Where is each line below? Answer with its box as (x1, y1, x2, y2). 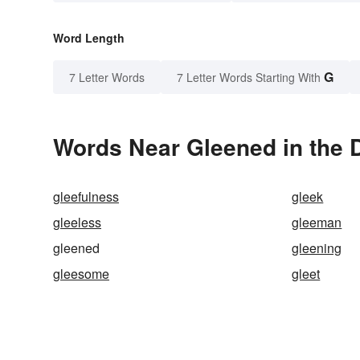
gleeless (53, 213, 101, 232)
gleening (292, 239, 342, 258)
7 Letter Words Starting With (177, 69, 321, 86)
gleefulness (53, 187, 119, 207)
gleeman (292, 213, 342, 232)
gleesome (53, 264, 109, 284)
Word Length (53, 30, 125, 47)
